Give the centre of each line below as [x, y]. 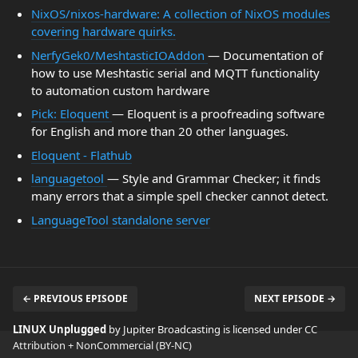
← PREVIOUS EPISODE [75, 298]
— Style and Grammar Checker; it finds [213, 178]
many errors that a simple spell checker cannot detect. [179, 196]
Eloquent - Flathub [81, 155]
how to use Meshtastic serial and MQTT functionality [175, 72]
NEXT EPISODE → [295, 298]
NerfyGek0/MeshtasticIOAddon [119, 55]
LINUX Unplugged [61, 329]
